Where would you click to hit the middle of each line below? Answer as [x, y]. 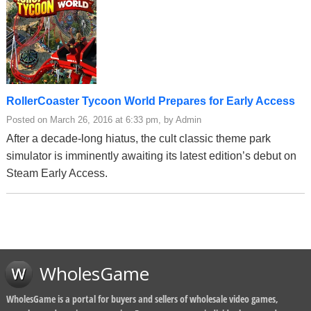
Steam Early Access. [57, 173]
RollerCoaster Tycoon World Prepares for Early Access [151, 101]
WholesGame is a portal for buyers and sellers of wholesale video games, [142, 299]
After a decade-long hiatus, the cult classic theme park [138, 138]
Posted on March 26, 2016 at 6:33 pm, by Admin [104, 119]
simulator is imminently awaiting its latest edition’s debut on [151, 155]
